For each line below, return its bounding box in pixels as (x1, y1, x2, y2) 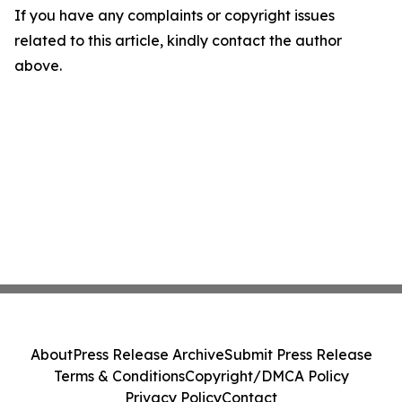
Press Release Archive (72, 345, 224, 363)
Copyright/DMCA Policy (184, 367, 349, 385)
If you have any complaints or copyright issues (14, 6, 335, 25)
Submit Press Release (223, 345, 372, 363)
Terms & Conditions (53, 367, 185, 385)
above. (14, 57, 62, 75)
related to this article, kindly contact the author (14, 31, 342, 50)
